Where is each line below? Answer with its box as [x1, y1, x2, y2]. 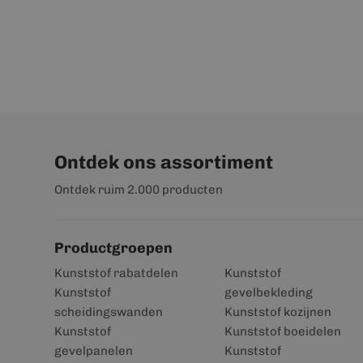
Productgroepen [54, 239, 173, 257]
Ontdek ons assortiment [54, 151, 273, 173]
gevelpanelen [54, 344, 133, 358]
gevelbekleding [224, 285, 313, 300]
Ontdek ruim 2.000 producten [54, 182, 223, 197]
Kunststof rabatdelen [54, 266, 178, 280]
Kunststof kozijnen [224, 305, 331, 319]
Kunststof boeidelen [224, 324, 341, 339]
